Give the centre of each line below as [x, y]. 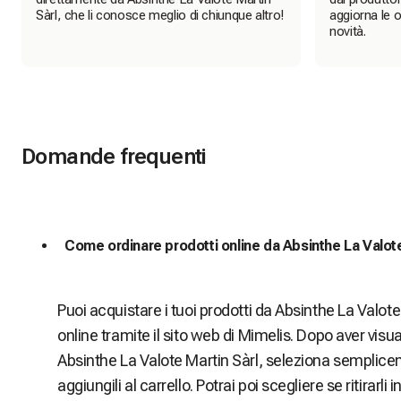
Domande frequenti [114, 157]
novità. [348, 32]
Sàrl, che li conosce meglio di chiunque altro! [160, 16]
